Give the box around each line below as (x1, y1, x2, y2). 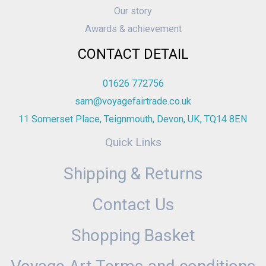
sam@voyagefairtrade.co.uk (75, 95, 191, 107)
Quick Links (104, 135, 161, 149)
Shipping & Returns (63, 164, 203, 184)
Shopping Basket (71, 226, 195, 246)
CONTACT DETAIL (77, 46, 189, 63)
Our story (114, 5, 152, 17)
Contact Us (91, 195, 175, 215)
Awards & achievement (84, 23, 182, 35)
